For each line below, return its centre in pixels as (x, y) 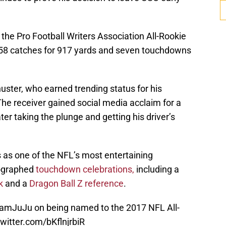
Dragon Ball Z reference (76, 184)
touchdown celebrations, (85, 169)
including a (157, 169)
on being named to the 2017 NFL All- (106, 208)
